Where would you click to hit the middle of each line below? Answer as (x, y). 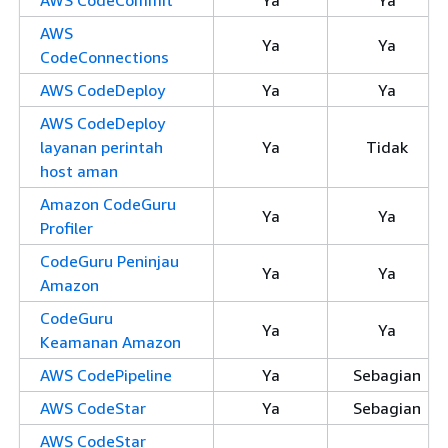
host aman (79, 171)
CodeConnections (104, 57)
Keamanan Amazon (110, 342)
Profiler (66, 228)
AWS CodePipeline (106, 375)
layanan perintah (101, 147)
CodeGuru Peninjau (109, 261)
